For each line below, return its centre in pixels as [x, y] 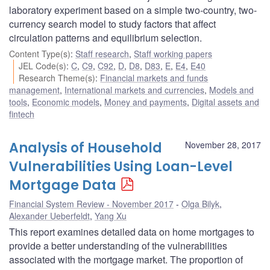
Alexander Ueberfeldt [49, 215]
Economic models [66, 102]
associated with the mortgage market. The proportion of [126, 259]
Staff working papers [173, 53]
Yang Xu [111, 215]
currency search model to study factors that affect [112, 24]
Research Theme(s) [57, 77]
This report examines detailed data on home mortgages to [132, 231]
